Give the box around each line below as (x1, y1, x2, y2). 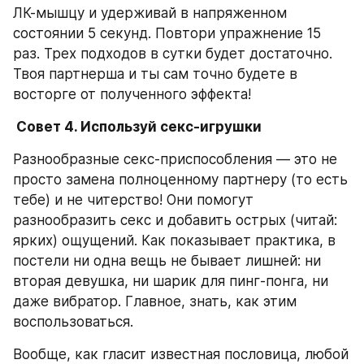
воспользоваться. (13, 314, 133, 330)
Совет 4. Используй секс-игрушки (16, 118, 262, 135)
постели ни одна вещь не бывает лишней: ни (13, 253, 321, 269)
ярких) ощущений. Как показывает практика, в (13, 232, 336, 249)
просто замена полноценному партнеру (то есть (13, 171, 348, 188)
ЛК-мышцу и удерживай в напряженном (13, 4, 287, 21)
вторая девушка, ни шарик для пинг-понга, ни (13, 273, 328, 289)
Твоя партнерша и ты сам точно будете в (13, 65, 297, 82)
